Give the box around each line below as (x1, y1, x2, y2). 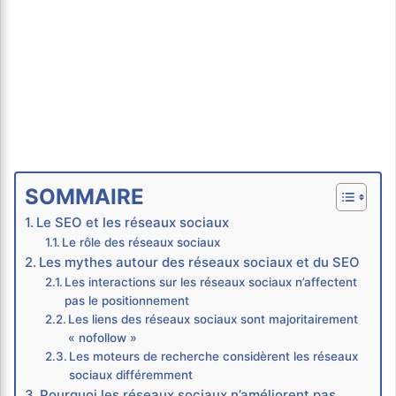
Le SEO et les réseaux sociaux (36, 213, 229, 231)
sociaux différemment (69, 367, 194, 382)
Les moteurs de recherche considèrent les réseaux (69, 348, 359, 363)
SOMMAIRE (25, 183, 144, 209)
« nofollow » (68, 330, 138, 345)
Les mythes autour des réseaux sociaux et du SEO (39, 253, 360, 270)
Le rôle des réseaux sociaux (62, 234, 221, 249)
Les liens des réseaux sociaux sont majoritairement (68, 311, 359, 326)
